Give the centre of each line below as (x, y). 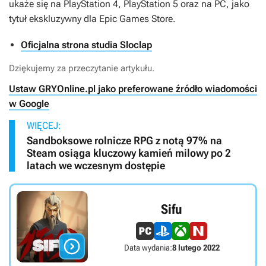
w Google (29, 104)
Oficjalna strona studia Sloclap (86, 45)
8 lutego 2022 (196, 247)
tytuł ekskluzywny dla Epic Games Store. (92, 19)
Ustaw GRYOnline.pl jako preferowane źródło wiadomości (133, 89)
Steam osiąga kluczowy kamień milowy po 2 (129, 153)
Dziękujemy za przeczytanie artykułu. (82, 69)
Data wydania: (148, 247)
